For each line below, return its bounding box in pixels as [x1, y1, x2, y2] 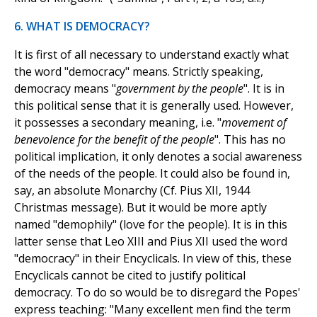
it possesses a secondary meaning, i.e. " [14, 115, 221, 131]
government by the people [116, 81, 243, 97]
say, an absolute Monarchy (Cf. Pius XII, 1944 [14, 183, 250, 199]
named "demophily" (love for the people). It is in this [14, 217, 287, 233]
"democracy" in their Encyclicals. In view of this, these [14, 250, 292, 267]
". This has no [214, 132, 286, 148]
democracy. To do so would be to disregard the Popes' [14, 284, 301, 301]
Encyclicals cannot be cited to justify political [14, 267, 246, 284]
